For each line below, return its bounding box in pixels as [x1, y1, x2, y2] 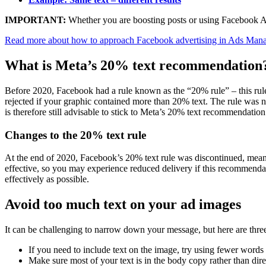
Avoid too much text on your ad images [5, 197, 241, 213]
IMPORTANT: [5, 15, 66, 25]
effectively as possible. [5, 174, 89, 185]
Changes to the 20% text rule [5, 128, 146, 141]
